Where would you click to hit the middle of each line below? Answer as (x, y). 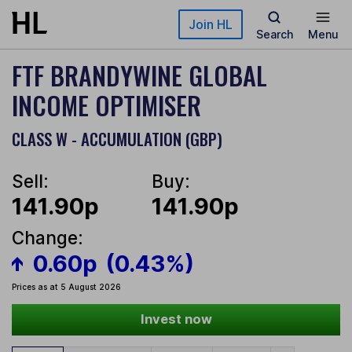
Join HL (211, 24)
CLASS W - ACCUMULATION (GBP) (117, 139)
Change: (48, 238)
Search (274, 34)
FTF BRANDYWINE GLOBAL (139, 75)
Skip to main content (68, 19)
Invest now (176, 319)
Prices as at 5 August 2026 (66, 287)
